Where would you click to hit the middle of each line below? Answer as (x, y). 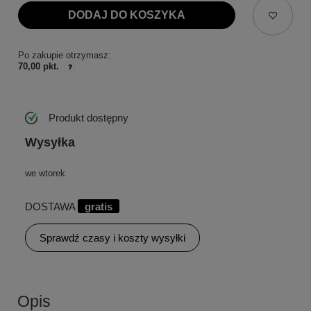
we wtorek (45, 174)
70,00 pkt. (39, 67)
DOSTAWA (51, 207)
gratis (99, 207)
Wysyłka (50, 143)
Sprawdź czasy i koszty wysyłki (112, 238)
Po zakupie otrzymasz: (65, 55)
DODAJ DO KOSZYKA (126, 15)
